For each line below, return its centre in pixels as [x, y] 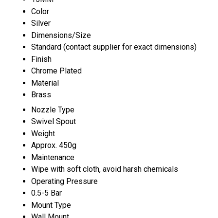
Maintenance [53, 157]
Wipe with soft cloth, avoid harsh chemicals [105, 169]
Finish [41, 59]
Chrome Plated [56, 71]
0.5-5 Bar [46, 193]
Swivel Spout [54, 121]
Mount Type [51, 205]
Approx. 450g [54, 145]
